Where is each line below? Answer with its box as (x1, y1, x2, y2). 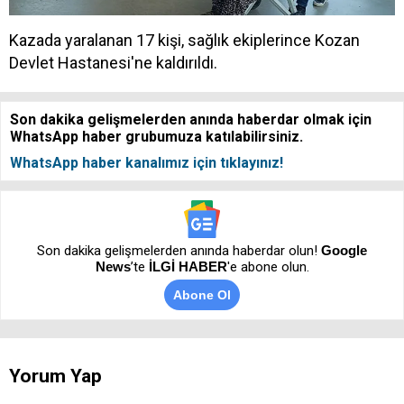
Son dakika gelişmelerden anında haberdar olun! (37, 243, 321, 260)
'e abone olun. (226, 259, 309, 276)
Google (321, 243, 367, 259)
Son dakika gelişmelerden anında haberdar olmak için (10, 111, 372, 129)
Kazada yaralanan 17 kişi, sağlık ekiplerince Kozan (9, 31, 360, 50)
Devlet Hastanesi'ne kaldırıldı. (9, 53, 217, 73)
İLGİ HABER (148, 259, 227, 275)
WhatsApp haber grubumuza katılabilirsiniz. (10, 128, 303, 146)
